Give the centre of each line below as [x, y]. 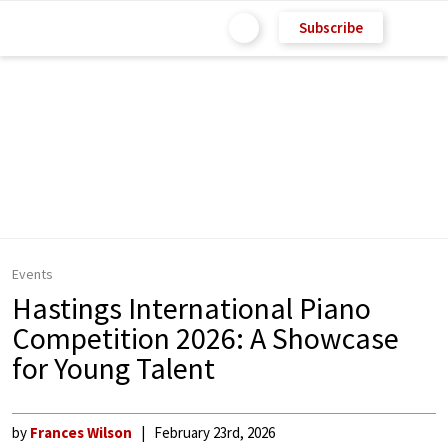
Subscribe [331, 27]
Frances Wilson [81, 432]
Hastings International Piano [191, 308]
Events [32, 274]
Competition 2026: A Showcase [205, 338]
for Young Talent [113, 368]
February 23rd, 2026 [214, 432]
